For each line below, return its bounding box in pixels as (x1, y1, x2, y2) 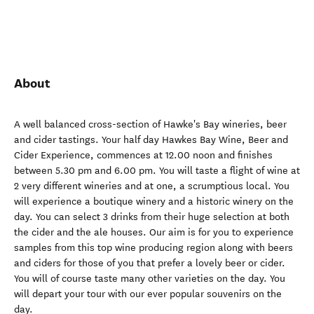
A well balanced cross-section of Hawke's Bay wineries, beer (14, 118, 287, 130)
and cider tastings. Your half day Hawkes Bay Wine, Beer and (14, 134, 288, 146)
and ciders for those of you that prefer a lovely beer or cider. (14, 257, 285, 269)
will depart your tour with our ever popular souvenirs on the (14, 288, 282, 300)
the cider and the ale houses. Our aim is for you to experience (14, 226, 294, 238)
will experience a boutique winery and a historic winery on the (14, 196, 294, 207)
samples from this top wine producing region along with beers (14, 242, 293, 254)
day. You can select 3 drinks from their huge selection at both (14, 211, 289, 223)
